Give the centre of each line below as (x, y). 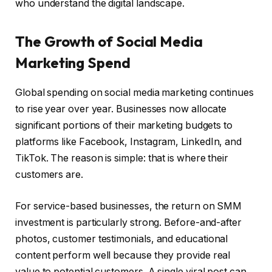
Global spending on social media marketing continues (134, 93)
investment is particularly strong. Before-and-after (128, 222)
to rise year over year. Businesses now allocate (121, 109)
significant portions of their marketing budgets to (124, 126)
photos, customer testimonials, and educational (122, 239)
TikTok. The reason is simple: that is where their (122, 158)
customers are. (49, 175)
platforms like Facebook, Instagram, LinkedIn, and (129, 142)
